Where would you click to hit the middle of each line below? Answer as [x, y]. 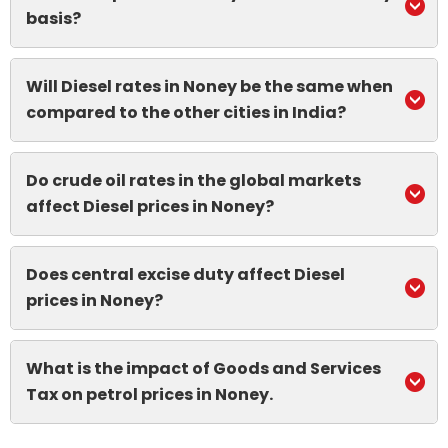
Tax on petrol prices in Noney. [149, 394]
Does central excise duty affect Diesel [185, 274]
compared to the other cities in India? [186, 112]
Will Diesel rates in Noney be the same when [209, 86]
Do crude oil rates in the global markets [193, 180]
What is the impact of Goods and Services [203, 368]
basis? [53, 18]
